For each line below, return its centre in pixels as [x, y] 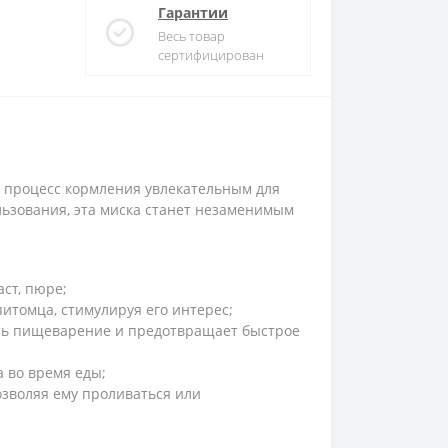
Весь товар [191, 35]
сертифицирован [211, 54]
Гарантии [193, 12]
